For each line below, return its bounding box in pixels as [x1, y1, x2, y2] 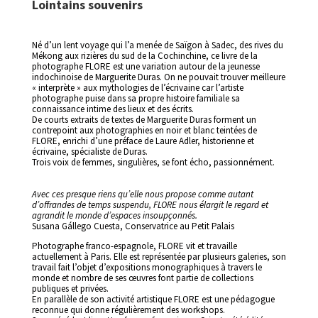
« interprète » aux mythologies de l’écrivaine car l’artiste [31, 81, 243, 94]
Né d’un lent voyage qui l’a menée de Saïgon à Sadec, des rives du [31, 38, 283, 51]
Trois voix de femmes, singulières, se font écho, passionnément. [31, 155, 275, 168]
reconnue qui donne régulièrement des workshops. [31, 303, 225, 316]
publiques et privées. [31, 282, 109, 295]
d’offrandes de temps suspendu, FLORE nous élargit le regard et [31, 198, 268, 211]
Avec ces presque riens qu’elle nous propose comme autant [31, 187, 253, 200]
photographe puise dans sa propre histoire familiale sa [31, 92, 240, 104]
